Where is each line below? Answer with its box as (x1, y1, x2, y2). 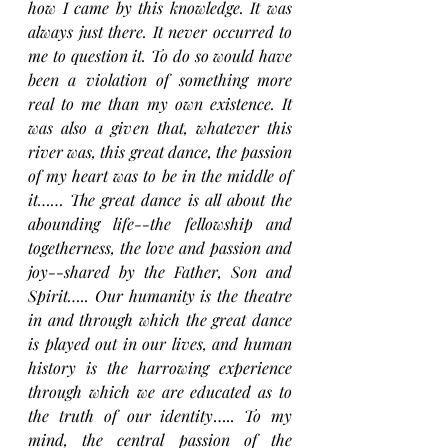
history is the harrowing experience (28, 357, 292, 379)
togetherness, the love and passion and (28, 237, 292, 259)
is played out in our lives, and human (28, 333, 292, 355)
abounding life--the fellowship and (28, 213, 292, 235)
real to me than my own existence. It (28, 93, 292, 115)
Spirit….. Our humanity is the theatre (28, 285, 292, 307)
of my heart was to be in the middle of (28, 165, 292, 187)
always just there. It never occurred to (28, 21, 292, 43)
